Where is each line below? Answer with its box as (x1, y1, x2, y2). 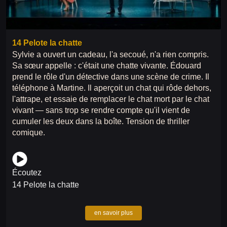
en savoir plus (94, 209, 133, 217)
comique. (12, 128, 45, 137)
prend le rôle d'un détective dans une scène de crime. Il (12, 72, 209, 82)
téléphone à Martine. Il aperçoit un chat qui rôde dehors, (12, 84, 211, 93)
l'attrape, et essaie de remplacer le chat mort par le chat (12, 95, 209, 104)
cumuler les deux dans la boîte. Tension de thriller (12, 117, 190, 126)
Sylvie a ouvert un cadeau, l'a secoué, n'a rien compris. (12, 50, 209, 59)
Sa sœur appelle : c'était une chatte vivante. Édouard (12, 61, 201, 70)
